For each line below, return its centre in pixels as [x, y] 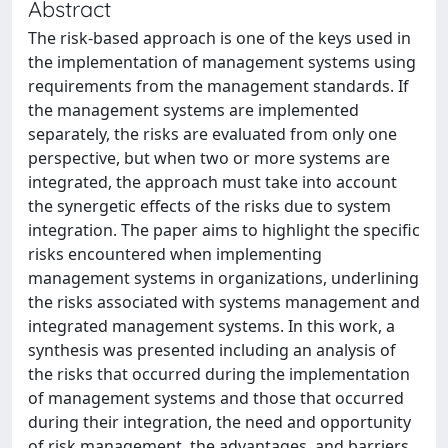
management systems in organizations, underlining [223, 278]
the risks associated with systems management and [224, 302]
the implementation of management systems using [222, 62]
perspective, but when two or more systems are [209, 158]
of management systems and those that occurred [216, 398]
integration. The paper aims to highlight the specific [224, 230]
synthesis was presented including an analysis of [212, 350]
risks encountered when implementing [175, 254]
